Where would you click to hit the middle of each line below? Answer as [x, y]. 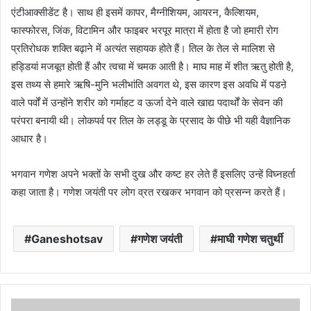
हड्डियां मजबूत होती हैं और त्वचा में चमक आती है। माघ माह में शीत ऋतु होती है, [152, 66]
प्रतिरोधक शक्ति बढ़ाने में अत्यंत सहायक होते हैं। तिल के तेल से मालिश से [143, 48]
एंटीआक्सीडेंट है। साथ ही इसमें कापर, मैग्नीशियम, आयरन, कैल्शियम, [135, 12]
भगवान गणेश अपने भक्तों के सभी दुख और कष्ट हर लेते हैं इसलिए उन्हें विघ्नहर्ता [153, 174]
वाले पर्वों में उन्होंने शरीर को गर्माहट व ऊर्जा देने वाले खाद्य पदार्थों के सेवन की [147, 102]
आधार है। [30, 138]
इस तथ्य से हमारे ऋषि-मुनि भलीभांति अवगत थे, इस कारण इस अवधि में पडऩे [149, 84]
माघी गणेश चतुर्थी [250, 238]
